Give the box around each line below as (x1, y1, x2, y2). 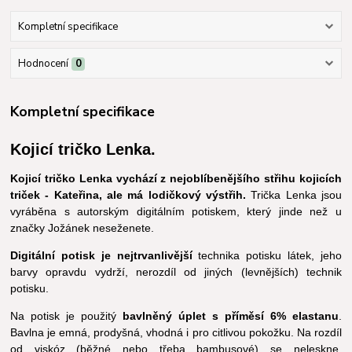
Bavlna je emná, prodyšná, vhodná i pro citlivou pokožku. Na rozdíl (10, 326, 342, 339)
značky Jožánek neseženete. (10, 222, 155, 235)
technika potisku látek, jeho (192, 249, 342, 262)
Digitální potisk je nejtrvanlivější (10, 249, 192, 262)
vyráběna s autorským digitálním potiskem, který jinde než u (10, 205, 342, 218)
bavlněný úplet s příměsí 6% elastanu (123, 310, 339, 323)
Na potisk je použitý (10, 310, 123, 323)
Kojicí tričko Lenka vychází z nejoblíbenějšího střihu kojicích (10, 172, 342, 185)
